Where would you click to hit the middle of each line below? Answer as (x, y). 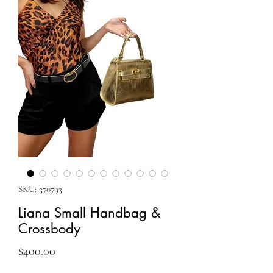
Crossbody (49, 229)
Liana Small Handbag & (89, 213)
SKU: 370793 (40, 189)
